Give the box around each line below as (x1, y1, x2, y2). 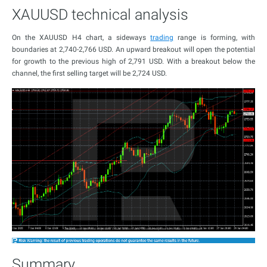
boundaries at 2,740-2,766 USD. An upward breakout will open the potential (12, 45, 255, 54)
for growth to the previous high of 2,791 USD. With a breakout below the (12, 57, 255, 66)
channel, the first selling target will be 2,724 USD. (12, 69, 167, 77)
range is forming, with (173, 33, 256, 42)
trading (150, 33, 174, 42)
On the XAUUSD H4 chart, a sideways (12, 33, 151, 42)
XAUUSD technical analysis (12, 6, 188, 23)
